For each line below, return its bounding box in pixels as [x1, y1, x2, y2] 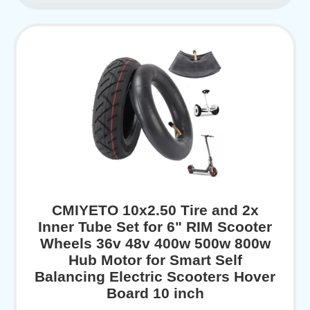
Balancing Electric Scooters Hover [35, 268, 275, 285]
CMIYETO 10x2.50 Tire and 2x [51, 202, 259, 219]
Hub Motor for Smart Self [68, 252, 242, 268]
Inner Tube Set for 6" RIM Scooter [38, 219, 272, 235]
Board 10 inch [106, 285, 204, 302]
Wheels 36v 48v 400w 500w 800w [39, 235, 271, 252]
